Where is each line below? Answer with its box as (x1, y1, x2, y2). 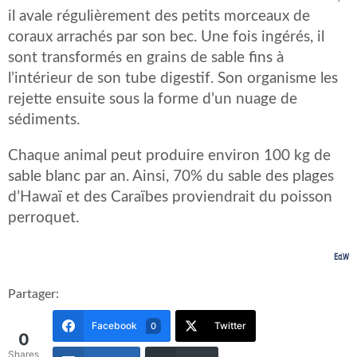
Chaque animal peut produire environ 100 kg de (8, 148, 331, 164)
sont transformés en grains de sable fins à (8, 50, 284, 66)
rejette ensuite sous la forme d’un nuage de (8, 92, 297, 108)
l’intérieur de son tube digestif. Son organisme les (8, 71, 338, 87)
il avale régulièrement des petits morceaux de (8, 9, 310, 25)
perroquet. (8, 210, 79, 226)
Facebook (92, 320, 137, 332)
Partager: (8, 288, 59, 301)
